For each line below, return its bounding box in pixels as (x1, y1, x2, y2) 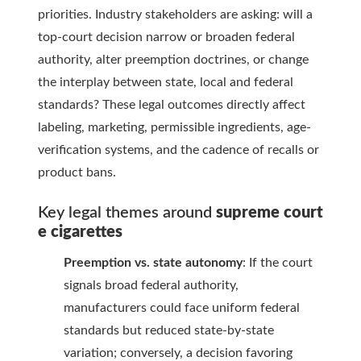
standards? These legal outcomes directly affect (38, 98, 305, 112)
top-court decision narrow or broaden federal (38, 31, 295, 44)
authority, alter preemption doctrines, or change (38, 53, 309, 67)
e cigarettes (38, 224, 122, 241)
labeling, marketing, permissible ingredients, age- (38, 121, 311, 135)
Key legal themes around (38, 205, 216, 222)
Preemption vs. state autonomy (64, 256, 243, 270)
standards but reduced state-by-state (64, 324, 274, 338)
